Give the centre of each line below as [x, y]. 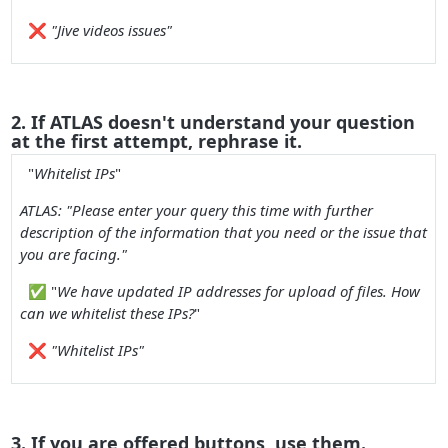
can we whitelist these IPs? [106, 313]
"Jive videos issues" [111, 29]
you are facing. [70, 254]
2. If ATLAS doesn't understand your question [213, 121]
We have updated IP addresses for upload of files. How [238, 291]
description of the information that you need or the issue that [223, 232]
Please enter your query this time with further [222, 210]
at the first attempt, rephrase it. [157, 140]
